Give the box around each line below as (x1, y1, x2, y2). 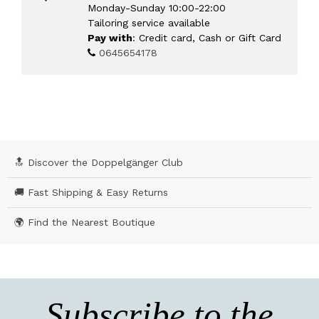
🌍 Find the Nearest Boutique (14, 216, 155, 229)
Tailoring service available (87, 16, 210, 28)
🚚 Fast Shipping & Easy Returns (14, 187, 168, 199)
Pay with (87, 31, 132, 43)
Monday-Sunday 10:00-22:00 (87, 1, 226, 14)
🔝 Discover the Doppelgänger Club (14, 157, 183, 169)
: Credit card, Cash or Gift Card (132, 31, 281, 43)
